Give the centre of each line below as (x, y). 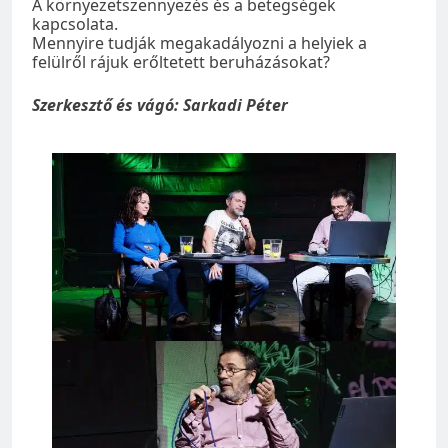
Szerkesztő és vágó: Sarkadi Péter (160, 104)
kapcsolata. (75, 23)
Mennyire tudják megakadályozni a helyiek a (199, 42)
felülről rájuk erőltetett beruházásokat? (181, 61)
